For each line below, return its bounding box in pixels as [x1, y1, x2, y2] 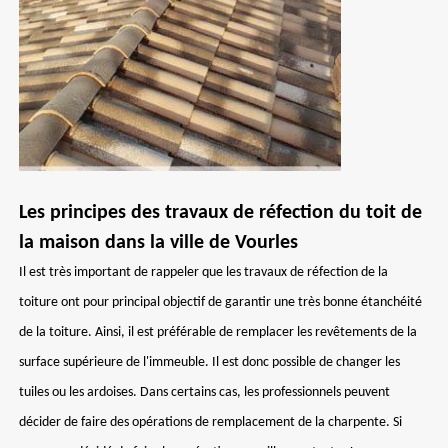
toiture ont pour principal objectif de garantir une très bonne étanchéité [19, 295, 422, 310]
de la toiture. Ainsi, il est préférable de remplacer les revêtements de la [19, 325, 417, 340]
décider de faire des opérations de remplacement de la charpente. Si [19, 415, 402, 430]
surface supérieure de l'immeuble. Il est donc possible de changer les [19, 355, 400, 370]
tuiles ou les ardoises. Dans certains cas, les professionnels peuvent [19, 385, 390, 400]
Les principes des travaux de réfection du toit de [19, 203, 422, 223]
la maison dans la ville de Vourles [19, 233, 298, 253]
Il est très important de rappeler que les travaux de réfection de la [19, 265, 388, 280]
